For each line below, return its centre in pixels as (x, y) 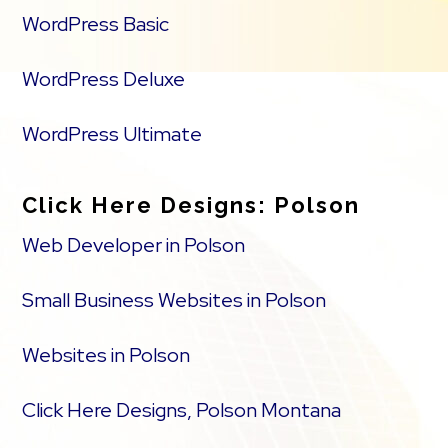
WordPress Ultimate (112, 134)
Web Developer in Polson (134, 245)
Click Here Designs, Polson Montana (182, 410)
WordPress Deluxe (104, 79)
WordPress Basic (96, 24)
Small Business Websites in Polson (174, 300)
